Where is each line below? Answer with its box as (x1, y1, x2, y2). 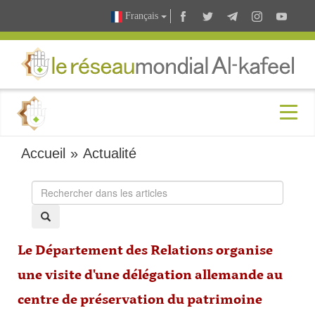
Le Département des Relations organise (18, 239, 273, 264)
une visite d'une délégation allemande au (18, 264, 283, 288)
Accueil (21, 140, 65, 167)
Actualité (83, 140, 136, 167)
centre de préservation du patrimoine (18, 288, 262, 313)
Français (122, 11, 161, 22)
